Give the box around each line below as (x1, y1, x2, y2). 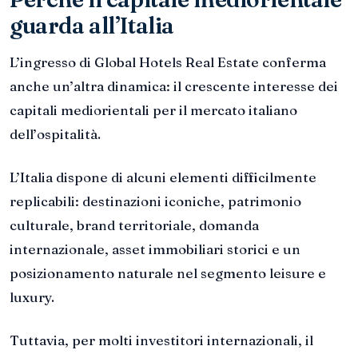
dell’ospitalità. (10, 125, 101, 143)
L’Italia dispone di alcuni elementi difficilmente (10, 169, 316, 186)
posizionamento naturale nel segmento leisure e (10, 265, 326, 282)
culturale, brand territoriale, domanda (10, 217, 259, 234)
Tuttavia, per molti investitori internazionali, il (10, 331, 313, 348)
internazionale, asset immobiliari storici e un (10, 241, 300, 258)
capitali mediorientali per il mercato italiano (10, 101, 297, 119)
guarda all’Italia (10, 12, 174, 40)
